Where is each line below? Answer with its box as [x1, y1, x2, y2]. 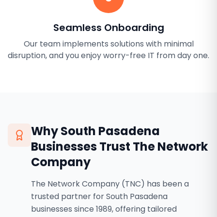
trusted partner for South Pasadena [31, 191, 168, 202]
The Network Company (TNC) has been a [31, 178, 189, 189]
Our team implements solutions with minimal [23, 38, 194, 49]
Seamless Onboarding [53, 21, 164, 34]
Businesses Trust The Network [31, 139, 208, 155]
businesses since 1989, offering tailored [31, 203, 177, 215]
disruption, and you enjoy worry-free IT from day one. [8, 50, 209, 61]
